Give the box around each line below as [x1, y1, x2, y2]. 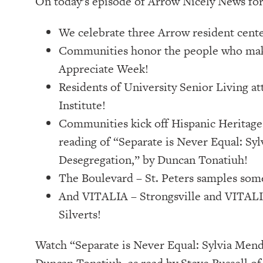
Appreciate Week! [59, 60, 149, 77]
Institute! [59, 96, 106, 113]
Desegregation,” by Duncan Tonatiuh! [59, 151, 248, 168]
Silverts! [59, 205, 101, 222]
